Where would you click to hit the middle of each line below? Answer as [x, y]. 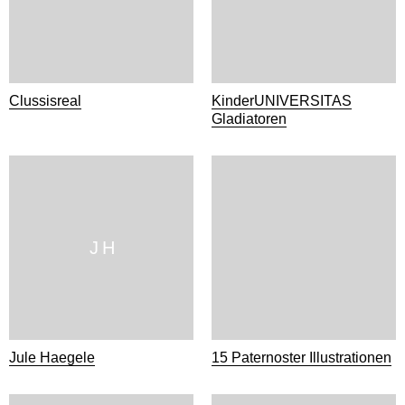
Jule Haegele [52, 358]
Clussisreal [45, 101]
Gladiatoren [249, 119]
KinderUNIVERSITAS [282, 101]
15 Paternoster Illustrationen [301, 358]
